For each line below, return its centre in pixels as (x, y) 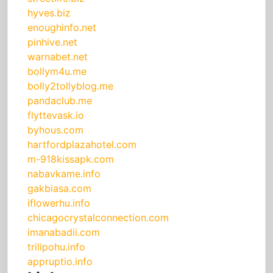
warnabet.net (58, 57)
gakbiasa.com (59, 189)
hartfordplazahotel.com (82, 145)
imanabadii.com (64, 232)
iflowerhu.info (59, 203)
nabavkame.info (64, 174)
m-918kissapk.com (71, 159)
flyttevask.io (56, 115)
